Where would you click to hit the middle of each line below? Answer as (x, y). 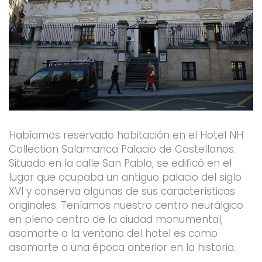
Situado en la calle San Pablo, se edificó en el (120, 163)
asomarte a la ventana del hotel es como (113, 233)
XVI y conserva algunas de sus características (122, 191)
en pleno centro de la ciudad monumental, (116, 219)
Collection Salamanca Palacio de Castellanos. (122, 149)
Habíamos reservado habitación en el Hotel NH (126, 135)
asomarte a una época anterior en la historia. (122, 247)
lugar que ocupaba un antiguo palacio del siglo (125, 177)
